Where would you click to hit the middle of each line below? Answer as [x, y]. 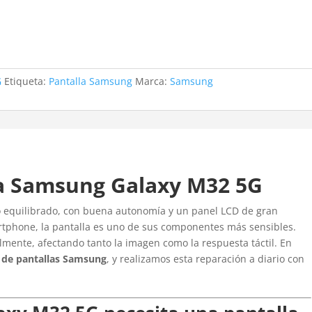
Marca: [153, 81]
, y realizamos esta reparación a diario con [206, 259]
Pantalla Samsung [91, 81]
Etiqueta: [27, 81]
